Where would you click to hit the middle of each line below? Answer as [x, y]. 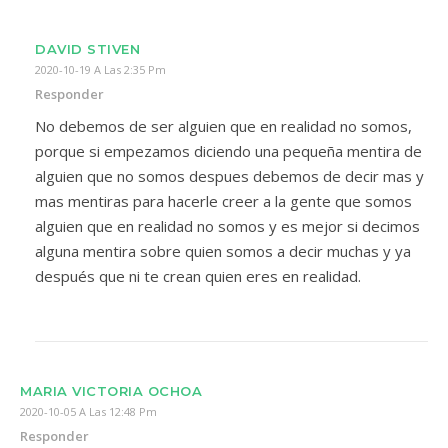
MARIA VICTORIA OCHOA [111, 391]
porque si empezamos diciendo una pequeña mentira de [228, 151]
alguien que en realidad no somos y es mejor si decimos [227, 226]
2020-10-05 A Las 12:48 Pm [88, 411]
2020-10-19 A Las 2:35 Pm [100, 69]
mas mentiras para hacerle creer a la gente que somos [223, 201]
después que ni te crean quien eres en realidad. [198, 276]
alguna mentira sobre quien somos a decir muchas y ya [223, 251]
